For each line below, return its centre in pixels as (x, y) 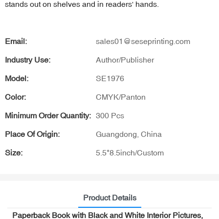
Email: (16, 41)
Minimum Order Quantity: (48, 115)
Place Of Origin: (32, 134)
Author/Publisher (125, 60)
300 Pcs (110, 115)
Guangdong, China (129, 134)
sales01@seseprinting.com (143, 41)
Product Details (109, 197)
